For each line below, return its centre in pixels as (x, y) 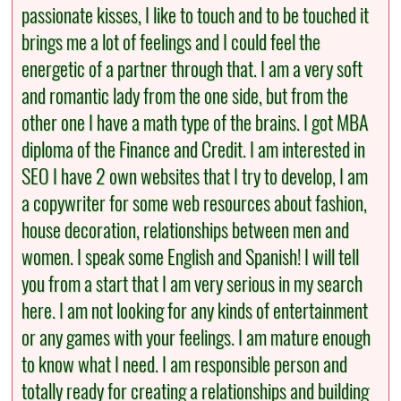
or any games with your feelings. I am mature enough (196, 338)
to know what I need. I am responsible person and (185, 365)
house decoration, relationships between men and (186, 230)
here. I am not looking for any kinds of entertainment (195, 311)
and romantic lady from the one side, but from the (185, 96)
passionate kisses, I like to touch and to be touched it (196, 16)
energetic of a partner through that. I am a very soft (192, 69)
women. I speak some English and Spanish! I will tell (191, 257)
